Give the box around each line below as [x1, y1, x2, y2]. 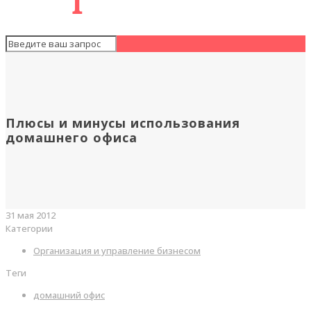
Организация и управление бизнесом [33, 244, 201, 258]
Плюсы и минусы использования [6, 115, 240, 132]
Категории [6, 222, 53, 235]
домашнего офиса [6, 129, 137, 146]
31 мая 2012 [6, 209, 56, 222]
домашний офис [33, 289, 105, 302]
